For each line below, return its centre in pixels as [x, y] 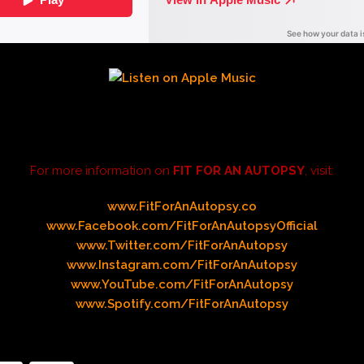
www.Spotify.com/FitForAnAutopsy [182, 303]
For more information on [102, 170]
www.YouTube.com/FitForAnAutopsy [182, 284]
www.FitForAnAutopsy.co [182, 206]
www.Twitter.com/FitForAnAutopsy [182, 245]
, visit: [320, 170]
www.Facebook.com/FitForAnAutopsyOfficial [182, 225]
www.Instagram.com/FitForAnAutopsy [182, 264]
